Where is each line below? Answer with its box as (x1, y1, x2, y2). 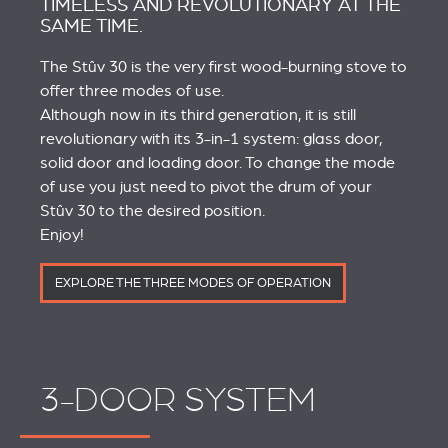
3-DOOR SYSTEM (40, 381, 316, 420)
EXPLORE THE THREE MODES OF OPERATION (55, 276, 331, 291)
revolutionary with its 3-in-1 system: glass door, (40, 130, 382, 149)
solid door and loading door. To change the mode (40, 154, 395, 173)
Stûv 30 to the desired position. (40, 202, 265, 221)
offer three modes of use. (40, 82, 224, 101)
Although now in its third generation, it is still (40, 106, 356, 125)
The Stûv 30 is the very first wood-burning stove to (40, 58, 407, 77)
